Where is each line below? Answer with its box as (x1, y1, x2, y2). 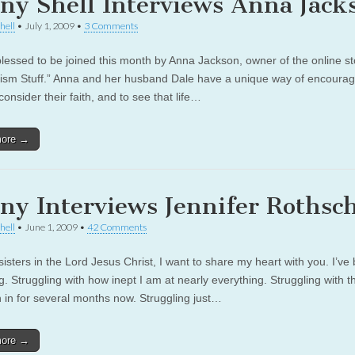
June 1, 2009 (25, 221, 78, 233)
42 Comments (87, 221, 147, 233)
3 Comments (84, 20, 138, 32)
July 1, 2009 (25, 20, 74, 32)
